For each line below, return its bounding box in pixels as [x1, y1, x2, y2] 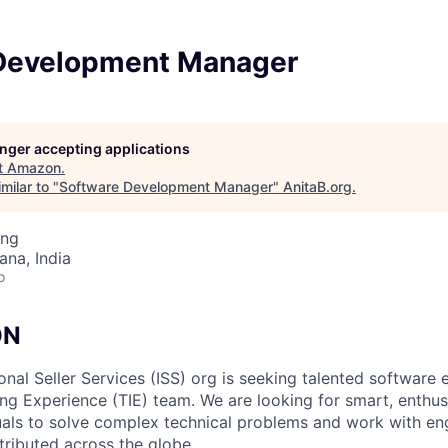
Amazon [7, 159, 61, 176]
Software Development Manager [59, 178, 273, 195]
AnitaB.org [283, 178, 352, 195]
